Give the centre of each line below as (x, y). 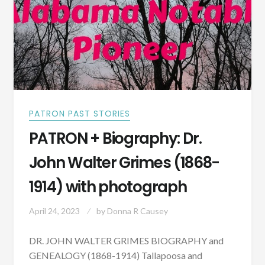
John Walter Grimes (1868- (124, 163)
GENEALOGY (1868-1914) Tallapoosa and (115, 256)
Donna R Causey (137, 211)
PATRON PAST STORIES (79, 113)
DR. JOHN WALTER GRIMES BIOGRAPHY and (126, 241)
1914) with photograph (108, 187)
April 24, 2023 (54, 211)
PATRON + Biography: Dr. (115, 139)
